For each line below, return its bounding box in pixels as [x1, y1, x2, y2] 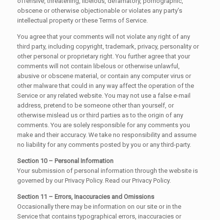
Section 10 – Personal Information [17, 157, 113, 165]
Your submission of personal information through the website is [17, 166, 198, 174]
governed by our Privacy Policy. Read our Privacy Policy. [17, 176, 171, 184]
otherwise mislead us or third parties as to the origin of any [17, 111, 183, 119]
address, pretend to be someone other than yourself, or [17, 101, 174, 109]
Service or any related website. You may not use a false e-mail [17, 91, 191, 99]
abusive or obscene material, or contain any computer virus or [17, 72, 191, 80]
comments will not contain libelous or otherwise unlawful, [17, 62, 180, 70]
